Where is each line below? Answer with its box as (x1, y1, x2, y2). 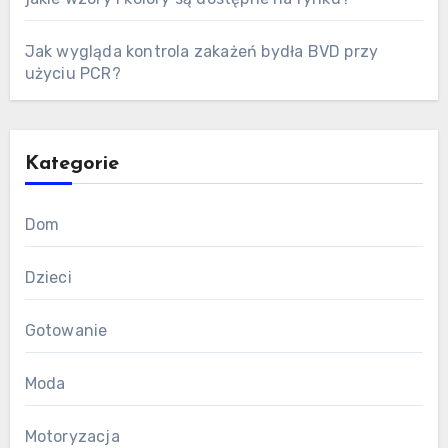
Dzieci (24, 267, 72, 287)
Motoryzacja (24, 426, 120, 446)
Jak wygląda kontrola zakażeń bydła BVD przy (24, 41, 379, 61)
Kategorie (24, 153, 119, 174)
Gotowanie (24, 320, 108, 340)
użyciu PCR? (24, 63, 121, 83)
